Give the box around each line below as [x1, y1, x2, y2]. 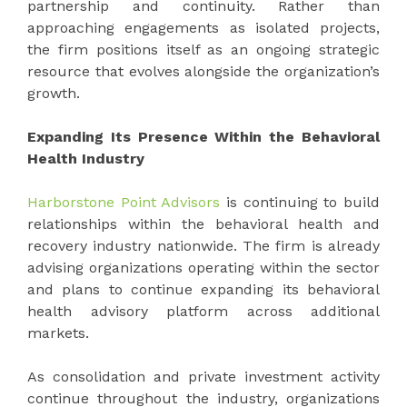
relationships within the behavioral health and [27, 214, 380, 233]
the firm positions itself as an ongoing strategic [27, 40, 380, 58]
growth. [27, 84, 80, 102]
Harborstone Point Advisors [27, 193, 226, 211]
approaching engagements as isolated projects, [27, 18, 380, 36]
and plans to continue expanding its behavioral [27, 280, 380, 298]
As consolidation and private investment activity [27, 367, 380, 385]
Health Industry [27, 149, 144, 167]
